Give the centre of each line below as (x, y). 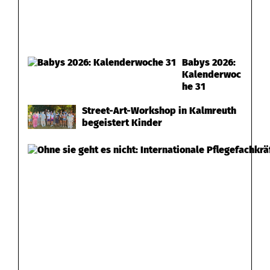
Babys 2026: (209, 62)
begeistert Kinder (122, 122)
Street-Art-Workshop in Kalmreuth (159, 110)
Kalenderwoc (212, 74)
